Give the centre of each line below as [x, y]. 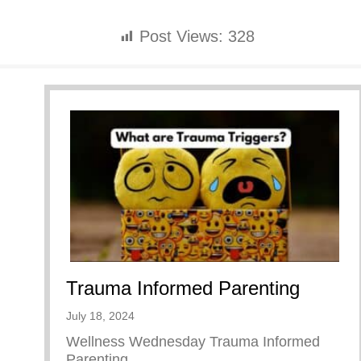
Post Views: [181, 37]
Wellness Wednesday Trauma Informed [193, 342]
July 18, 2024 [100, 316]
